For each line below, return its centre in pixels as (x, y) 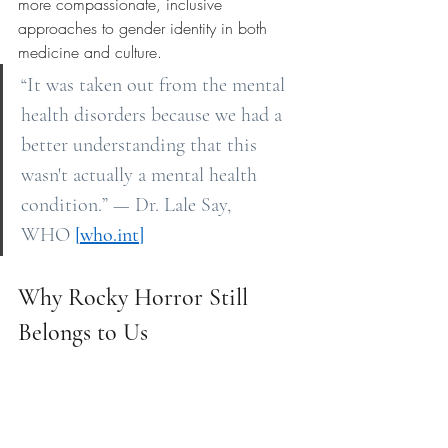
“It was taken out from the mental (155, 85)
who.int (109, 235)
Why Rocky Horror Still (136, 298)
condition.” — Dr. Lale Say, (128, 205)
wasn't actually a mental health (141, 175)
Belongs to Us (83, 333)
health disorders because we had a (154, 115)
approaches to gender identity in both (145, 28)
